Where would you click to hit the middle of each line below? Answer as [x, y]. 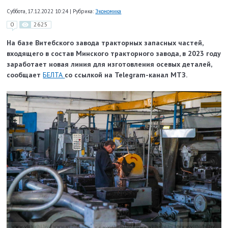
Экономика [108, 11]
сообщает [25, 75]
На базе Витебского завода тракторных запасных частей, [105, 43]
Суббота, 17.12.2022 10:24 [38, 11]
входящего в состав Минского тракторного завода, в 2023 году [114, 54]
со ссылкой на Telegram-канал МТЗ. [126, 75]
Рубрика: [83, 11]
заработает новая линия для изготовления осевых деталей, [109, 64]
